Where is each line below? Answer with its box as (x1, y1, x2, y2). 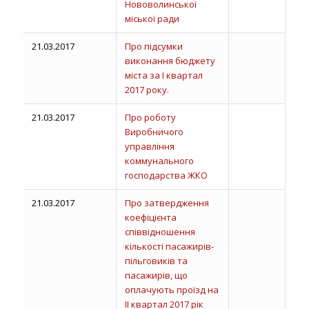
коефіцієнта (124, 211, 177, 223)
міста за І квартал (124, 69, 203, 81)
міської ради (124, 12, 179, 25)
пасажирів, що (124, 269, 188, 281)
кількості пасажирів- (124, 240, 214, 252)
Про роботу (124, 111, 176, 123)
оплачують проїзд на (124, 283, 219, 296)
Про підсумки (124, 40, 183, 52)
